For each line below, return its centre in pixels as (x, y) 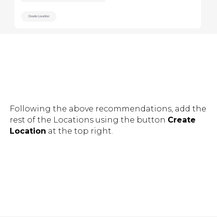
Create (182, 120)
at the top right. (79, 131)
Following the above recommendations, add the (108, 109)
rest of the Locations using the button (89, 120)
